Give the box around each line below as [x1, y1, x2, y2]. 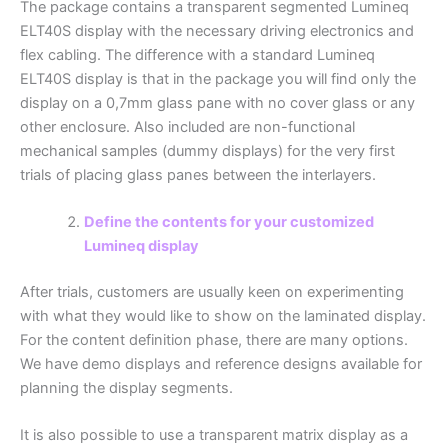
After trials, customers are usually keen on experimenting [20, 283, 404, 302]
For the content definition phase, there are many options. [20, 331, 408, 350]
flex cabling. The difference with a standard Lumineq [20, 45, 375, 64]
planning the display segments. [20, 379, 233, 398]
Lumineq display [83, 237, 199, 256]
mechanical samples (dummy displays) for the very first [20, 141, 395, 160]
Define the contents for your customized [83, 213, 374, 232]
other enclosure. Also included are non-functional [20, 117, 355, 136]
